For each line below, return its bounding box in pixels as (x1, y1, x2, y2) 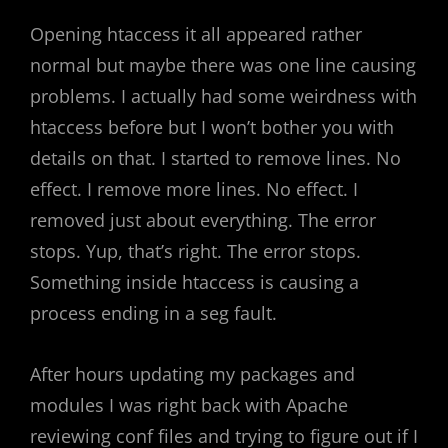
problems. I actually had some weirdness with (30, 84, 417, 108)
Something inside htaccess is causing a (30, 270, 359, 294)
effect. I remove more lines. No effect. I (30, 177, 358, 201)
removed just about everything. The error (30, 208, 376, 232)
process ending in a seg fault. (30, 301, 277, 325)
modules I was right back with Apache (30, 393, 348, 417)
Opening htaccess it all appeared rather (30, 22, 362, 46)
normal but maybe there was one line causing (30, 53, 416, 77)
